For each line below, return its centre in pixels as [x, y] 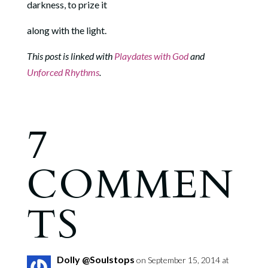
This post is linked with [70, 56]
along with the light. [67, 30]
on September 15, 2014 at [182, 260]
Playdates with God [151, 56]
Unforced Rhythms [63, 72]
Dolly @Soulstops [95, 259]
